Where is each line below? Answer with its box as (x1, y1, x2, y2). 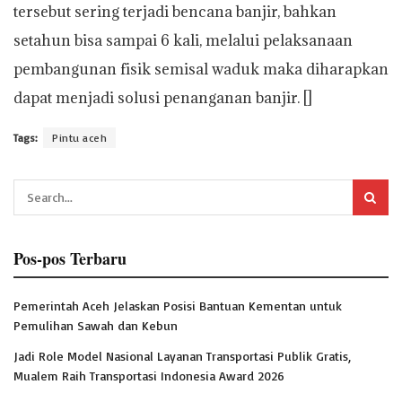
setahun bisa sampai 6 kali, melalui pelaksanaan (13, 30, 353, 50)
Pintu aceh (52, 130, 107, 144)
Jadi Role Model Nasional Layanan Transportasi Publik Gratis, (13, 347, 351, 363)
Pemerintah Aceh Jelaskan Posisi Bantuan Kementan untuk (13, 297, 342, 313)
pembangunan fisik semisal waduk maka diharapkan (13, 58, 389, 79)
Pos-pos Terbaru (13, 246, 127, 270)
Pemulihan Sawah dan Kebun (13, 317, 178, 333)
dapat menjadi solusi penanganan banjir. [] (13, 87, 312, 108)
